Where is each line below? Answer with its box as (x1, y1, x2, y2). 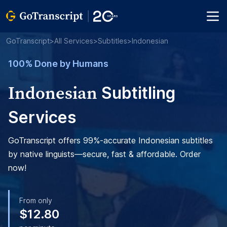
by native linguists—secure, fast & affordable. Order (8, 149, 201, 159)
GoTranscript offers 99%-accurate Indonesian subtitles (8, 135, 213, 145)
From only (19, 196, 52, 205)
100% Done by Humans (8, 58, 108, 69)
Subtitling (97, 83, 175, 103)
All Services (54, 36, 93, 45)
